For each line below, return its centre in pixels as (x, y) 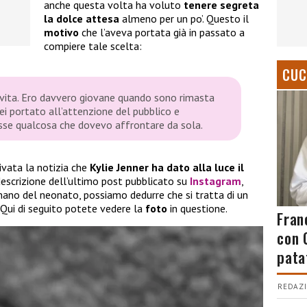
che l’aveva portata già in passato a (163, 33)
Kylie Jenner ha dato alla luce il (167, 168)
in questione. (199, 209)
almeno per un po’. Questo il (184, 19)
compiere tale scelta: (93, 46)
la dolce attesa (82, 19)
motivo (63, 33)
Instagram (216, 181)
